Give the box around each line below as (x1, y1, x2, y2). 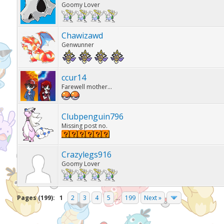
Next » (143, 193, 161, 202)
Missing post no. (61, 121, 107, 130)
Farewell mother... (61, 82, 112, 91)
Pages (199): (16, 193, 55, 202)
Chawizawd (61, 30, 103, 41)
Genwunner (61, 40, 94, 49)
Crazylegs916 (61, 149, 111, 160)
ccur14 (61, 72, 86, 83)
